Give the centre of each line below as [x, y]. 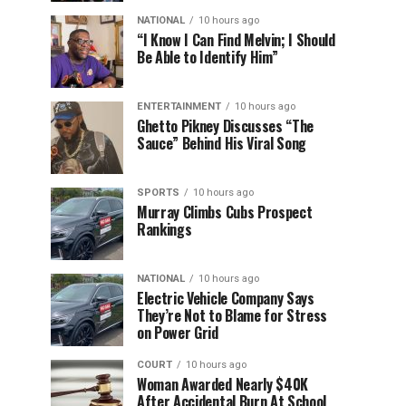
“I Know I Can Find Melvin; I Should [236, 40]
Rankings [164, 229]
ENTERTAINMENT [179, 106]
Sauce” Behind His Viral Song [222, 143]
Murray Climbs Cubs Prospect [225, 212]
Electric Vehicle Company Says [226, 298]
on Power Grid [178, 333]
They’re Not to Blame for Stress [232, 315]
